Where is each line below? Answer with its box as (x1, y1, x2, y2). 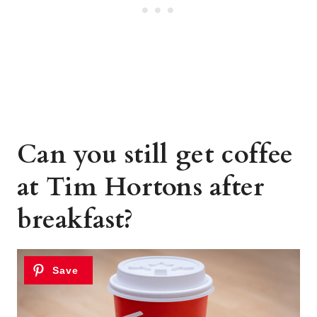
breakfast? (17, 202, 134, 237)
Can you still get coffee (17, 137, 294, 172)
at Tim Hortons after (17, 170, 265, 204)
